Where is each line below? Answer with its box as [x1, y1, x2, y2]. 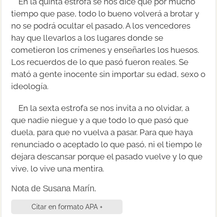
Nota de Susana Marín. [11, 183, 96, 193]
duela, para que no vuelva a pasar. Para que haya [11, 127, 193, 137]
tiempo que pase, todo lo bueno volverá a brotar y [11, 8, 200, 18]
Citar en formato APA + [31, 202, 103, 211]
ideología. [11, 81, 49, 91]
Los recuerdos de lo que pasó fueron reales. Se [11, 57, 189, 67]
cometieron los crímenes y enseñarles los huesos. [11, 45, 200, 55]
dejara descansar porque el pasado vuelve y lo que [11, 151, 203, 161]
